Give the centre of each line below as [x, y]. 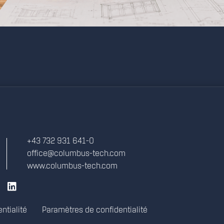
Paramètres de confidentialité [95, 210]
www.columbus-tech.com [72, 166]
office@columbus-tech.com [76, 154]
